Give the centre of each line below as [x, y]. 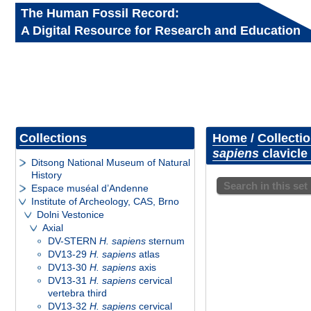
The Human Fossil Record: [100, 13]
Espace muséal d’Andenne [90, 188]
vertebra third [77, 293]
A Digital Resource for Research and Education [161, 31]
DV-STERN [74, 241]
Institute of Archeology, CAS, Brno [105, 201]
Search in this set [265, 186]
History [47, 175]
